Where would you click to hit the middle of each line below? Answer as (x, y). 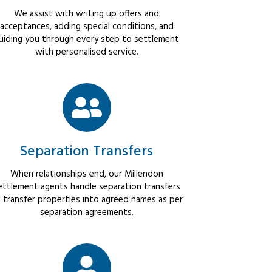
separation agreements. (87, 213)
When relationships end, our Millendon (87, 175)
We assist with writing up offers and (87, 14)
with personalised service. (87, 53)
